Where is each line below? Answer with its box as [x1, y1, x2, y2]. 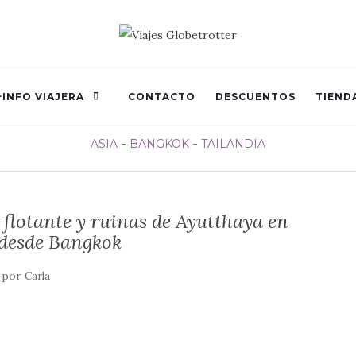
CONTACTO [128, 90, 195, 103]
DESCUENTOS [215, 90, 296, 103]
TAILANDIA [201, 136, 265, 151]
